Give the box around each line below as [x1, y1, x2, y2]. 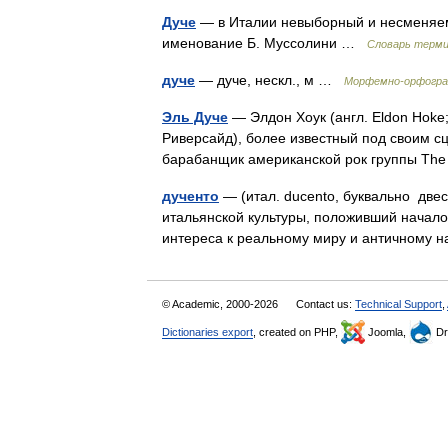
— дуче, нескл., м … [195, 72, 344, 88]
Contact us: [296, 298, 355, 310]
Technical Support [355, 298, 442, 310]
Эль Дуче [162, 109, 228, 125]
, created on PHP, [253, 326, 341, 338]
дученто [162, 188, 219, 204]
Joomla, [365, 326, 409, 338]
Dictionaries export [162, 326, 253, 338]
